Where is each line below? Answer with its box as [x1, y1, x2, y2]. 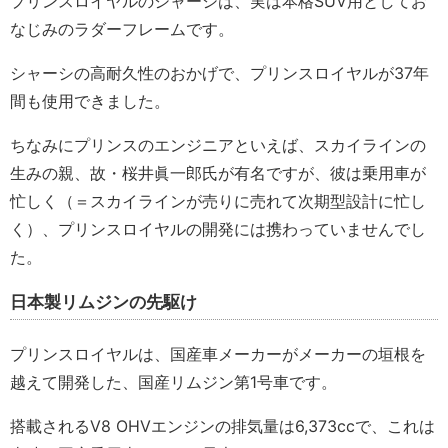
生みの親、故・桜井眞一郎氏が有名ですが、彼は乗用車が [10, 163, 426, 184]
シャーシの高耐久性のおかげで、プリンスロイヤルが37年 [10, 63, 429, 84]
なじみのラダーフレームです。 [10, 19, 234, 40]
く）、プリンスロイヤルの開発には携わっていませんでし [10, 219, 426, 240]
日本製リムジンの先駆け [10, 292, 197, 313]
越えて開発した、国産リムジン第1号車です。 [10, 372, 337, 393]
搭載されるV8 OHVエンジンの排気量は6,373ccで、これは [10, 416, 435, 437]
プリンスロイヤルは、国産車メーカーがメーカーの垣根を [10, 344, 426, 365]
